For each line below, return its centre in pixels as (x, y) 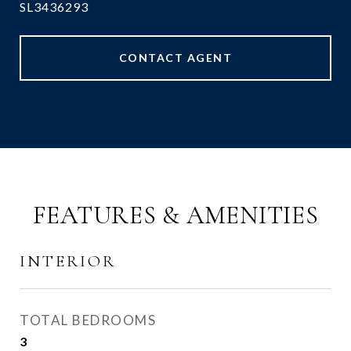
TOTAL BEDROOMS (88, 320)
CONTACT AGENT (175, 58)
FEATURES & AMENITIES (175, 215)
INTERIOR (68, 261)
